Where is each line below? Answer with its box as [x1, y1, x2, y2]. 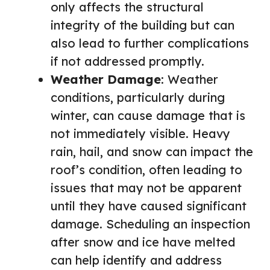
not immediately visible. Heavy [51, 125, 230, 141]
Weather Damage [51, 71, 161, 87]
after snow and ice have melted [51, 234, 235, 250]
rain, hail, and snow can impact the [51, 143, 253, 159]
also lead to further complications [51, 35, 249, 51]
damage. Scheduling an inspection [51, 216, 250, 231]
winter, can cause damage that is [51, 107, 245, 123]
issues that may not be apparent [51, 180, 242, 195]
